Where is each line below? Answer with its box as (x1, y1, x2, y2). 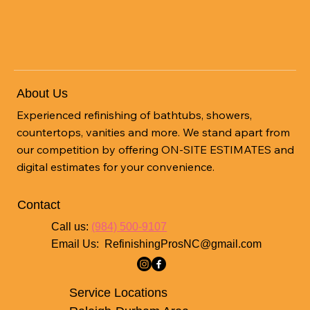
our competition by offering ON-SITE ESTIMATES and (17, 142, 295, 156)
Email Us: (51, 237, 105, 250)
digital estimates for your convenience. (17, 159, 218, 174)
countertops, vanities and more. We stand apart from (17, 125, 291, 139)
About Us (17, 86, 69, 100)
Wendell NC (68, 9, 140, 26)
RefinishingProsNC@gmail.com (104, 237, 262, 250)
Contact (17, 197, 60, 212)
